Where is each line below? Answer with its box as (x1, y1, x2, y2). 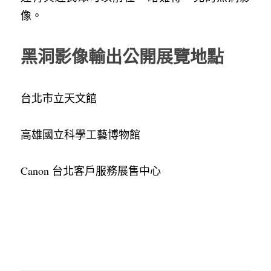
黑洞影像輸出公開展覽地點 (21, 44, 224, 69)
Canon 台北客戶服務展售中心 (21, 163, 161, 178)
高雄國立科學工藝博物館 (21, 126, 140, 142)
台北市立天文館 (21, 90, 97, 105)
